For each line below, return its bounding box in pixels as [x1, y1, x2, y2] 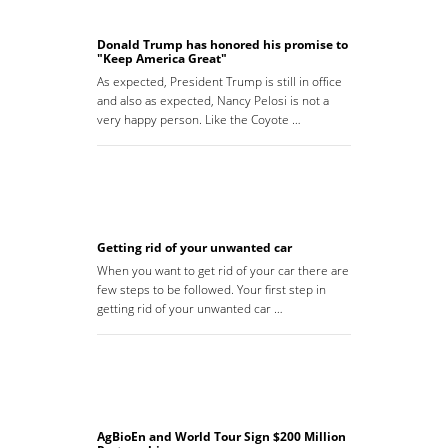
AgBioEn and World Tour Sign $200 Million [97, 428, 346, 446]
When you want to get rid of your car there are [97, 262, 349, 280]
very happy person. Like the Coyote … [97, 111, 301, 129]
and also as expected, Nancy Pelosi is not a [97, 92, 329, 110]
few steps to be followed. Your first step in [97, 281, 326, 299]
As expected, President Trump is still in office [97, 73, 342, 91]
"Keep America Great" [97, 50, 227, 68]
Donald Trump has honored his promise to [97, 36, 348, 54]
